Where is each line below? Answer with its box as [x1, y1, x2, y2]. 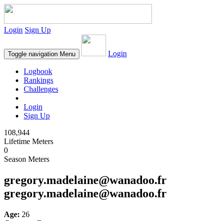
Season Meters [4, 155, 49, 163]
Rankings [24, 76, 53, 84]
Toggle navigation [8, 50, 58, 58]
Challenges [24, 85, 58, 93]
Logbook [24, 67, 52, 75]
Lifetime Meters [4, 137, 53, 146]
